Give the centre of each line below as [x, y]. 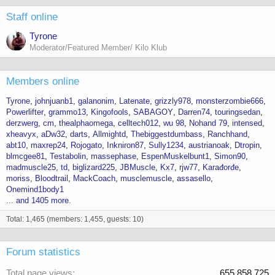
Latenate [134, 101]
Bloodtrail [52, 178]
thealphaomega [86, 123]
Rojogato [86, 145]
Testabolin [68, 156]
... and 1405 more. [39, 200]
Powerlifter [25, 112]
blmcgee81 [25, 156]
